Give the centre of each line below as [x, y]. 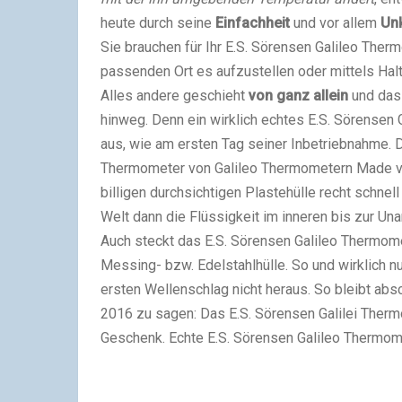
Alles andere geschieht [175, 95]
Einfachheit [253, 22]
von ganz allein [298, 95]
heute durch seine [158, 22]
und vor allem [335, 22]
